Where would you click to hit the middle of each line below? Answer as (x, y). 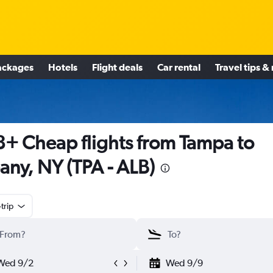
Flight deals (117, 67)
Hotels (63, 67)
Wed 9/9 (184, 263)
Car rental (179, 67)
